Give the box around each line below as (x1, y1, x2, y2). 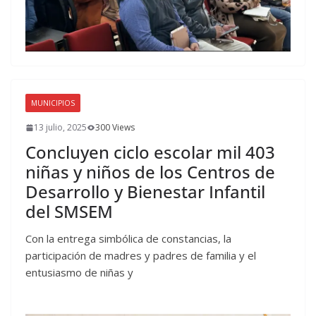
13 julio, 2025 (34, 121, 87, 134)
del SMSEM (25, 200, 113, 224)
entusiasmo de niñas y (25, 265, 133, 280)
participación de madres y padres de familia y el (25, 248, 256, 263)
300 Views (95, 121, 135, 134)
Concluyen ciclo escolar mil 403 (25, 140, 275, 164)
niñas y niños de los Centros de (25, 160, 275, 184)
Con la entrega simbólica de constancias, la (25, 231, 231, 246)
